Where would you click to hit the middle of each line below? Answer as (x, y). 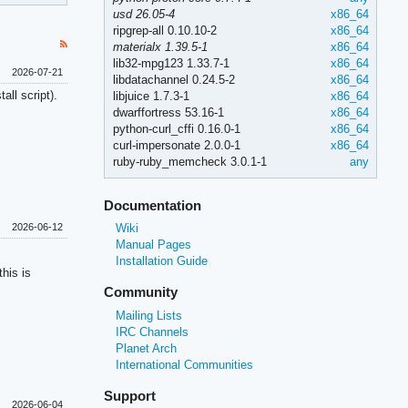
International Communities (185, 364)
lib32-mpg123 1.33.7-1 (171, 63)
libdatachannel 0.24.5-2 (173, 79)
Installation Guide (162, 261)
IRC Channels (153, 331)
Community (141, 292)
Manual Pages (154, 245)
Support (130, 395)
